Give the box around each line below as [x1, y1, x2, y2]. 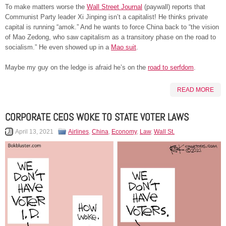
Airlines [68, 128, 89, 135]
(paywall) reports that [142, 3, 205, 11]
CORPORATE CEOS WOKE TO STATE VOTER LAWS [5, 110, 189, 124]
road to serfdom [148, 63, 194, 71]
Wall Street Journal [87, 3, 142, 11]
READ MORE [177, 86, 214, 93]
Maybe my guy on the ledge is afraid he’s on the [5, 63, 148, 71]
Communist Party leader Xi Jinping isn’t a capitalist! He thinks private [5, 13, 208, 21]
